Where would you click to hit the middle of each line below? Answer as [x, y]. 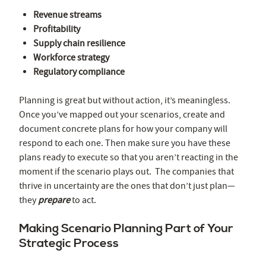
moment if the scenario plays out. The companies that [126, 171]
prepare [54, 200]
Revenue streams [67, 15]
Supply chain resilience [79, 43]
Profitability [57, 29]
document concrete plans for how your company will [123, 129]
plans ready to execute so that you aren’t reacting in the [129, 157]
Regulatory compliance [79, 72]
